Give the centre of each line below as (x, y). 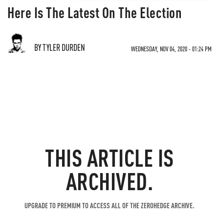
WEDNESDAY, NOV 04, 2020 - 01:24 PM (171, 49)
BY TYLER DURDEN (60, 47)
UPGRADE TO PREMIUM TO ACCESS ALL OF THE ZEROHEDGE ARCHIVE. (109, 205)
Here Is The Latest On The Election (95, 12)
